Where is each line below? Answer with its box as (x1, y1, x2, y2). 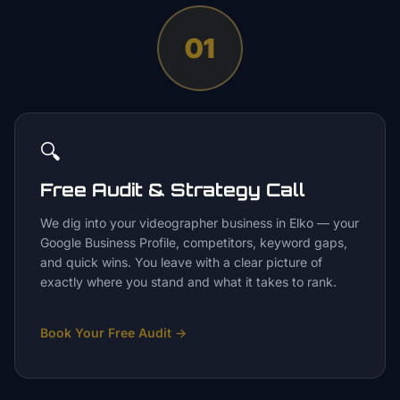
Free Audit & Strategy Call (40, 179, 305, 201)
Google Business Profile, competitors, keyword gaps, (40, 235, 347, 250)
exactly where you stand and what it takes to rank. (40, 274, 337, 289)
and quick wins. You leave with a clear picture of (40, 254, 322, 270)
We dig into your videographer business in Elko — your (40, 215, 359, 230)
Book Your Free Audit (40, 325, 171, 340)
